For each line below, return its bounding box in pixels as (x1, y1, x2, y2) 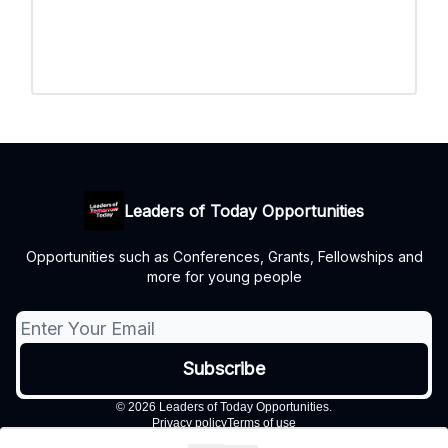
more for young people (146, 268, 302, 286)
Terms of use (227, 416, 296, 431)
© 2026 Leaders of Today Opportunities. (116, 400, 332, 415)
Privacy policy (152, 416, 227, 431)
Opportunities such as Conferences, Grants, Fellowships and (25, 248, 423, 266)
